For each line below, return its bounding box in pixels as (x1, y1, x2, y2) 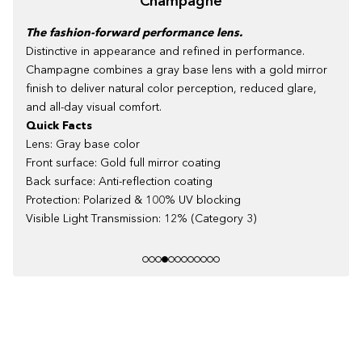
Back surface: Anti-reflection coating (26, 175, 216, 187)
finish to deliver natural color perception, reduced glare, (26, 82, 317, 95)
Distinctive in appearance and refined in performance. (26, 45, 305, 57)
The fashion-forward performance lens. (26, 27, 242, 39)
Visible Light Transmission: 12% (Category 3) (26, 213, 260, 225)
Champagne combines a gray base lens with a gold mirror (26, 64, 327, 76)
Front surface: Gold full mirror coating (26, 157, 224, 169)
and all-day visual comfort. (26, 101, 162, 113)
